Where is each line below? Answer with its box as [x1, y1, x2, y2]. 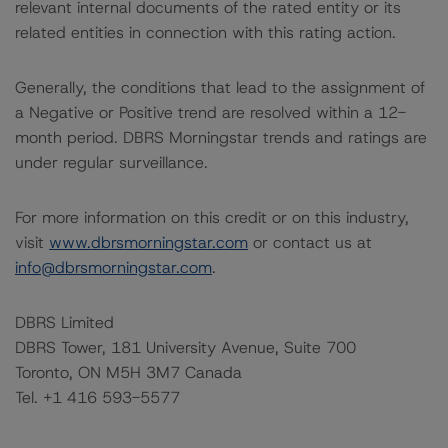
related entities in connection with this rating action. [15, 22, 396, 43]
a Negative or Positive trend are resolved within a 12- [15, 102, 406, 123]
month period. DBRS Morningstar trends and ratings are [15, 127, 427, 148]
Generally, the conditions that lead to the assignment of [15, 77, 425, 98]
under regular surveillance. [15, 152, 208, 173]
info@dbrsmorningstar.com [15, 257, 212, 278]
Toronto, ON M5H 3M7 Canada [15, 362, 242, 383]
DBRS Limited [15, 312, 114, 333]
